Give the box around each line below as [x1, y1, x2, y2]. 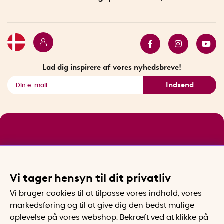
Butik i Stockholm [80, 22, 144, 30]
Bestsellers [92, 26, 132, 34]
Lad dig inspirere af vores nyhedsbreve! [42, 63, 181, 72]
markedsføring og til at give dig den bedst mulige [10, 201, 194, 209]
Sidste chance [85, 42, 139, 50]
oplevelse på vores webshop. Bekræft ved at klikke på [10, 213, 208, 221]
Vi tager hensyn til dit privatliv [10, 171, 171, 185]
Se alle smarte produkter [66, 59, 158, 67]
